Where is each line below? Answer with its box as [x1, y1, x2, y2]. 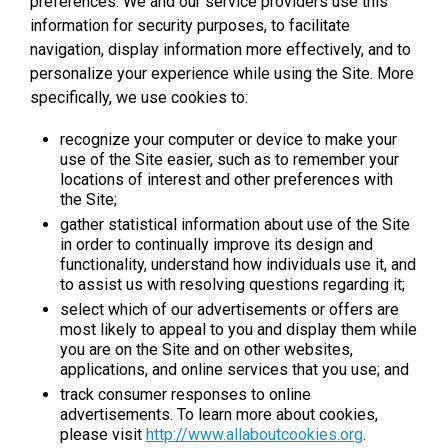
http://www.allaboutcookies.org [146, 424, 363, 444]
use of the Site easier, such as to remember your [60, 149, 399, 169]
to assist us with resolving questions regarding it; [60, 274, 405, 294]
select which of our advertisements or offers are [60, 299, 399, 319]
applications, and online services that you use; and [60, 359, 409, 379]
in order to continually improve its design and [60, 234, 373, 254]
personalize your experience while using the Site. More [30, 63, 414, 83]
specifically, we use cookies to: [30, 87, 248, 107]
